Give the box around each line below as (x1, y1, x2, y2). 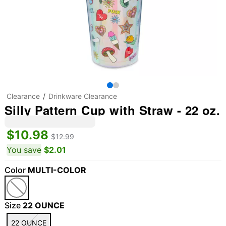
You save (6, 145, 41, 155)
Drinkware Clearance (48, 92, 117, 100)
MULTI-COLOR (27, 165, 86, 175)
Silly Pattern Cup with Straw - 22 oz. (4, 101, 220, 119)
